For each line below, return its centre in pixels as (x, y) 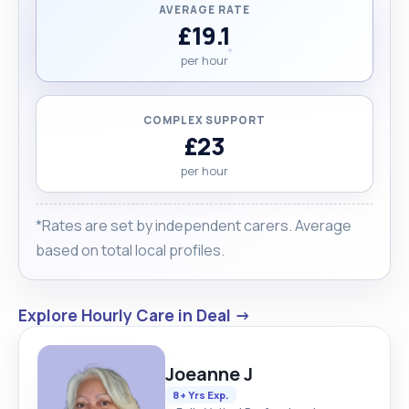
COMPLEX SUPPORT (204, 120)
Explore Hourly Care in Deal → (135, 315)
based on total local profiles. (130, 250)
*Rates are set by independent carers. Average (194, 225)
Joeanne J (209, 373)
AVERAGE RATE (204, 9)
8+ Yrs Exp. (201, 394)
